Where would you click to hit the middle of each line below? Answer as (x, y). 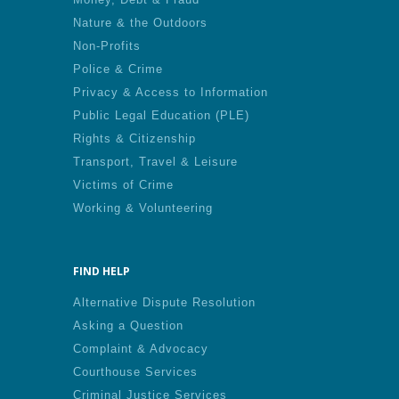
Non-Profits (107, 46)
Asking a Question (128, 326)
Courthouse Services (135, 372)
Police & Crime (118, 69)
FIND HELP (102, 271)
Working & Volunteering (143, 208)
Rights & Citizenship (134, 138)
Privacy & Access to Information (171, 92)
